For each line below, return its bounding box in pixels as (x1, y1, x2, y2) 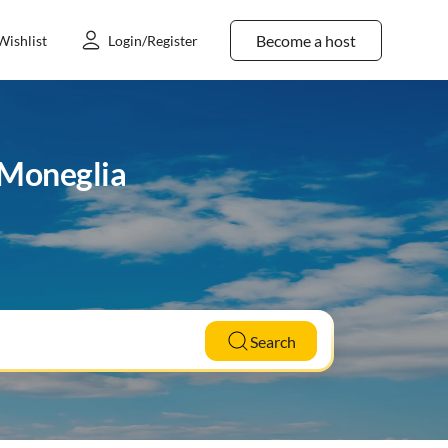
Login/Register (108, 31, 198, 49)
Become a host (256, 30, 356, 50)
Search (249, 331, 296, 351)
